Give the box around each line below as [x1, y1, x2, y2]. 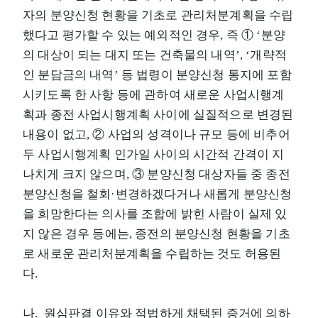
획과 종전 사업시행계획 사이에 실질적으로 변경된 [23, 107, 294, 121]
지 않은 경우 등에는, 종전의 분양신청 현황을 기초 [23, 226, 290, 241]
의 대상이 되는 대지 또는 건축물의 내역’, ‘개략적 [23, 48, 287, 62]
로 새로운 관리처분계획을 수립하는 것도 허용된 [23, 246, 282, 261]
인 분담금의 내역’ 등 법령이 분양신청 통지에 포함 [23, 67, 292, 82]
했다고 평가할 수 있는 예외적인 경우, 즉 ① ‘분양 [23, 28, 285, 42]
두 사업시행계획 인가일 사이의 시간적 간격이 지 [23, 147, 285, 161]
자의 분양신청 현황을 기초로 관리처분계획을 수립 [23, 8, 294, 22]
